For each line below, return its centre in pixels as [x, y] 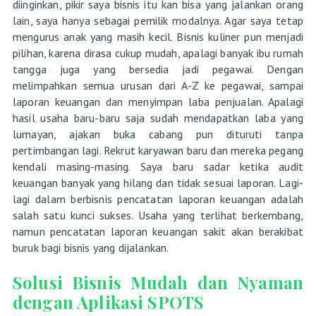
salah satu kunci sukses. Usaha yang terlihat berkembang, [158, 215]
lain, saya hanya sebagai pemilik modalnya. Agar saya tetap [158, 20]
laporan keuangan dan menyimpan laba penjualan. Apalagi [158, 101]
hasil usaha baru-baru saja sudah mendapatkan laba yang [158, 117]
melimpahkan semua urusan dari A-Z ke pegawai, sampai [158, 85]
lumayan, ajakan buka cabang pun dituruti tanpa [158, 134]
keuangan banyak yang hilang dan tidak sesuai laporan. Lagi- [158, 182]
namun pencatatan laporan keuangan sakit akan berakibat [158, 231]
